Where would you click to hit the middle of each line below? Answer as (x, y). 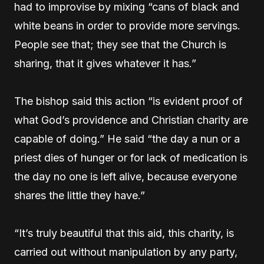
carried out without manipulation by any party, (126, 252)
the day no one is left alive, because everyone (126, 176)
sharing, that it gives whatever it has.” (105, 63)
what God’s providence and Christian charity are (131, 120)
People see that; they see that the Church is (120, 44)
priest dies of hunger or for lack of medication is (131, 158)
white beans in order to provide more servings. (127, 26)
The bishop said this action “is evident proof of (128, 101)
